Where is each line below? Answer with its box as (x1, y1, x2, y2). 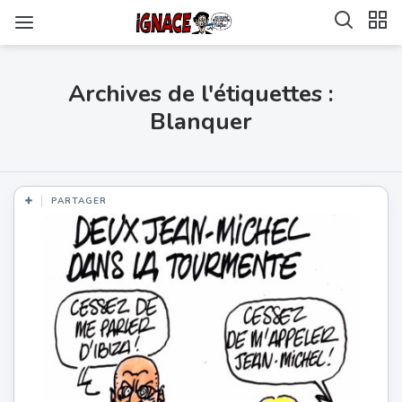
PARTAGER (51, 194, 107, 207)
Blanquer (150, 106, 252, 137)
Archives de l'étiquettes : (68, 78, 334, 109)
